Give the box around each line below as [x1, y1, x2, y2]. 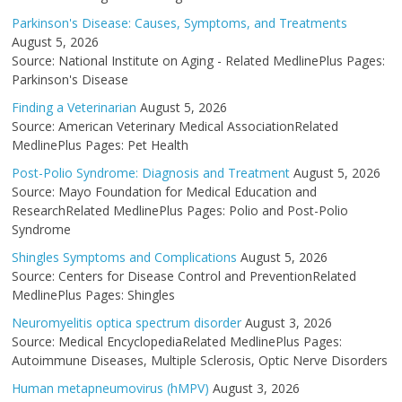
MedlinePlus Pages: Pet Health [12, 136, 189, 153]
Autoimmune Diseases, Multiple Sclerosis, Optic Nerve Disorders [12, 352, 389, 369]
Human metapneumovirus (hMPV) [12, 380, 210, 397]
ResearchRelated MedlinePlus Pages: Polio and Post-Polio [12, 202, 349, 219]
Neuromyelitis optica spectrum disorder [12, 314, 242, 331]
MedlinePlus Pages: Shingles [12, 286, 176, 303]
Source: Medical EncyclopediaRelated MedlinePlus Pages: [12, 333, 343, 350]
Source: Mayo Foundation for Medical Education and [12, 183, 318, 200]
